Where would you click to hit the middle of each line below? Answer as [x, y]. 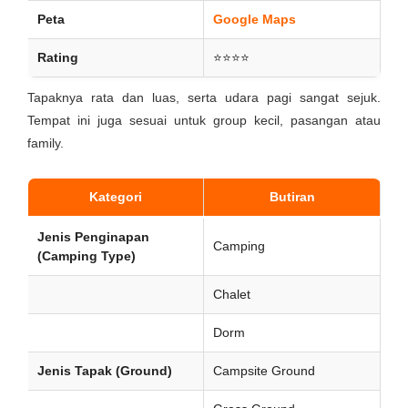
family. [46, 143]
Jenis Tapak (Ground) [105, 371]
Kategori [116, 197]
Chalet [232, 294]
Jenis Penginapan [93, 237]
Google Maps [255, 19]
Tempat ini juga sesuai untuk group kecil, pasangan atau [204, 120]
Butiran [292, 197]
